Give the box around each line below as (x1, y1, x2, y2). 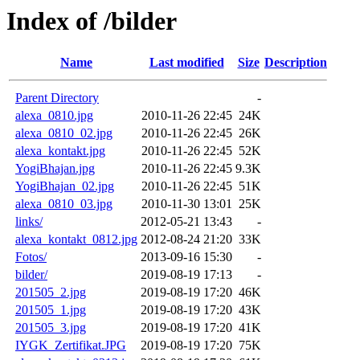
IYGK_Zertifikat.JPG (15, 338, 126, 353)
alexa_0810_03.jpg (15, 197, 112, 211)
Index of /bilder (6, 6, 177, 35)
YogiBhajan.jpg (15, 162, 95, 176)
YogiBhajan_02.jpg (15, 179, 114, 194)
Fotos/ (15, 250, 47, 264)
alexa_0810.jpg (15, 108, 93, 123)
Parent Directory (15, 91, 99, 105)
